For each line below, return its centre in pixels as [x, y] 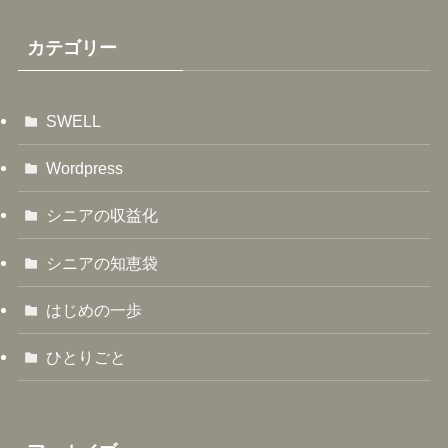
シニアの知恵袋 [102, 262]
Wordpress [85, 168]
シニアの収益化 [102, 215]
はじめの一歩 [94, 309]
